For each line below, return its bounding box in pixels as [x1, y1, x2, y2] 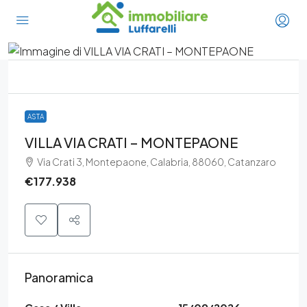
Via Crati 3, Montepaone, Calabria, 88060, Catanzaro [37, 156, 276, 169]
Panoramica [25, 269, 93, 286]
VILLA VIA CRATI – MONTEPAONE [25, 134, 238, 151]
